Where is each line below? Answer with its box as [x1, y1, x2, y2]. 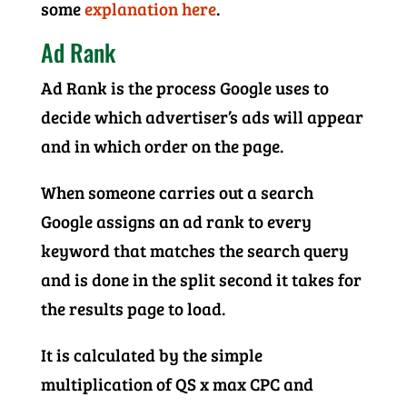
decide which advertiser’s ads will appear [40, 105, 363, 128]
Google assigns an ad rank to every [40, 210, 312, 233]
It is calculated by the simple [40, 343, 263, 366]
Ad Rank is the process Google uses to [40, 76, 329, 99]
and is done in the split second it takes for [40, 268, 362, 291]
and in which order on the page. [40, 134, 283, 157]
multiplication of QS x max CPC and [40, 372, 313, 395]
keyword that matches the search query [40, 239, 349, 262]
